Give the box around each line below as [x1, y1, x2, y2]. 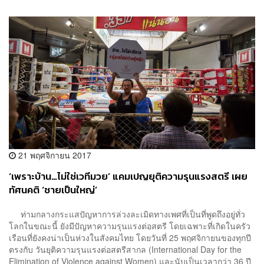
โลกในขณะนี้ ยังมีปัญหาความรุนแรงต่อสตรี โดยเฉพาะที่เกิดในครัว [9, 220, 250, 232]
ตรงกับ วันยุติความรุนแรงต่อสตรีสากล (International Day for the [9, 243, 242, 256]
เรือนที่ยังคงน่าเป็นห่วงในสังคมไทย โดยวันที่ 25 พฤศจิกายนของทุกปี [9, 232, 251, 244]
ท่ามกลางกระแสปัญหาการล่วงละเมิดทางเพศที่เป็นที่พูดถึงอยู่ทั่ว [9, 208, 245, 220]
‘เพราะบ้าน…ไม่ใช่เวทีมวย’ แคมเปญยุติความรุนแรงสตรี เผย [9, 169, 247, 184]
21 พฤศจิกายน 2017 [16, 148, 91, 161]
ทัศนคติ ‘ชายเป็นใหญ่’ [9, 182, 97, 197]
